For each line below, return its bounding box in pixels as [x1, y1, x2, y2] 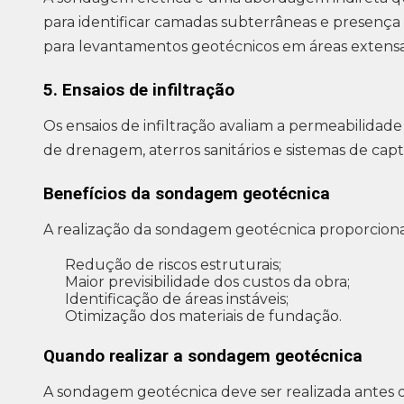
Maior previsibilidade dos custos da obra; [65, 273, 350, 291]
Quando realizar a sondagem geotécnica [43, 346, 363, 367]
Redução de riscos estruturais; [65, 256, 281, 274]
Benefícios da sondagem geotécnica [43, 184, 330, 205]
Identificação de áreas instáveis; [65, 290, 289, 308]
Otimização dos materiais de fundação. [65, 308, 342, 326]
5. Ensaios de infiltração [43, 80, 234, 101]
